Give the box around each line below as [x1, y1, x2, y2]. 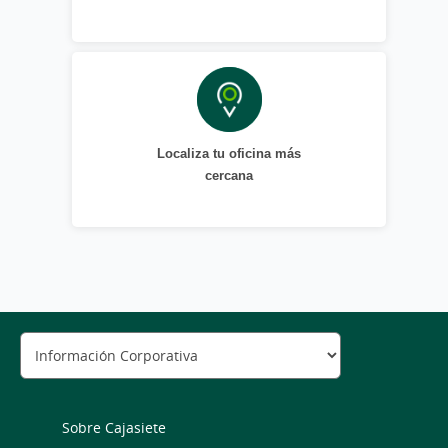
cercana [205, 165, 253, 184]
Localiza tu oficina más [157, 143, 301, 162]
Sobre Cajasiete [62, 417, 167, 437]
